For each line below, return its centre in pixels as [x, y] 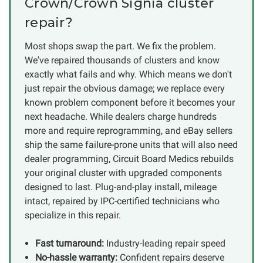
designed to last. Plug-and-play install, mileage [121, 187]
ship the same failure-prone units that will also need [131, 145]
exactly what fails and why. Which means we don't [128, 74]
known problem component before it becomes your [130, 102]
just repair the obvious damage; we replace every [125, 88]
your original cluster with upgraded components [123, 173]
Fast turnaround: [70, 243]
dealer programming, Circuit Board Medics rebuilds [129, 159]
